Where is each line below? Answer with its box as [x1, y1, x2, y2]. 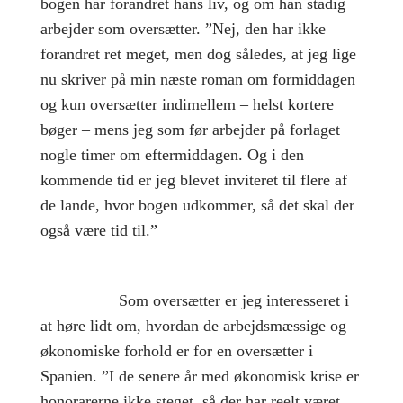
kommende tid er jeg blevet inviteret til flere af [40, 170, 347, 189]
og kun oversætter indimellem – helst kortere [40, 94, 334, 113]
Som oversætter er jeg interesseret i [118, 291, 349, 309]
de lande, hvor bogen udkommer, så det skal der [40, 195, 354, 214]
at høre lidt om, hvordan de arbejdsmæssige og [40, 316, 346, 335]
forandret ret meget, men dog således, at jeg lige [40, 44, 356, 63]
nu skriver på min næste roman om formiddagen [40, 69, 355, 88]
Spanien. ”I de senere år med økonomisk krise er [40, 366, 359, 385]
